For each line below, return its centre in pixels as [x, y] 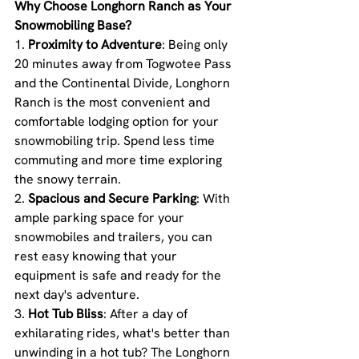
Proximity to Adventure [95, 45]
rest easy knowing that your [97, 256]
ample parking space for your [101, 218]
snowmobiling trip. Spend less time [116, 141]
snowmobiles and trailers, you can [115, 237]
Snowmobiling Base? [73, 26]
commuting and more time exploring [120, 160]
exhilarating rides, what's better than [124, 333]
